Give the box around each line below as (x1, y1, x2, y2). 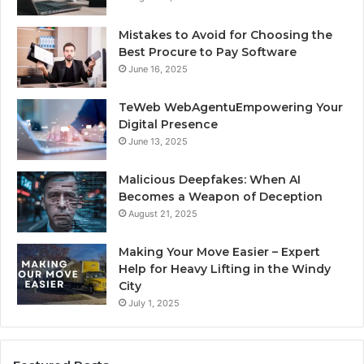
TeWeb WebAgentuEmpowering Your (119, 100, 343, 115)
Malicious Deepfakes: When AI (119, 172, 301, 188)
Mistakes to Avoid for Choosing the (119, 28, 332, 43)
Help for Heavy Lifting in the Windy (119, 262, 331, 277)
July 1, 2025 (128, 297, 180, 310)
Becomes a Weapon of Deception (119, 189, 323, 205)
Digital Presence (119, 117, 218, 132)
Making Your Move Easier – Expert (119, 245, 320, 260)
